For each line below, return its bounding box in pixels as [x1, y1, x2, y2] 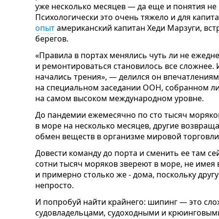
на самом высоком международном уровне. [35, 93, 204, 104]
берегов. [35, 33, 68, 44]
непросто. [35, 180, 74, 191]
